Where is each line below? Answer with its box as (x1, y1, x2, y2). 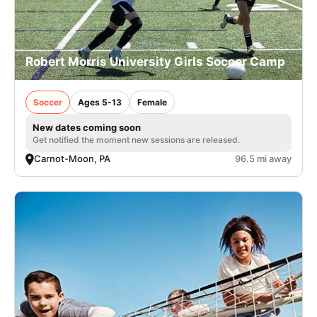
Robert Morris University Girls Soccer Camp (25, 54, 285, 69)
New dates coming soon (33, 122, 141, 134)
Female (137, 97, 167, 108)
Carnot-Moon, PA (34, 153, 110, 165)
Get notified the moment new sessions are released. (33, 134, 240, 146)
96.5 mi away (235, 153, 292, 165)
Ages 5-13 (78, 97, 122, 108)
